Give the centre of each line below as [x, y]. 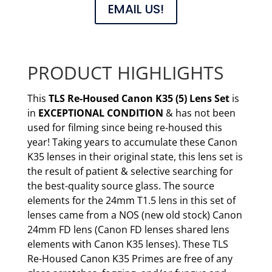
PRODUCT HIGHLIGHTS [125, 72]
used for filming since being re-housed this [124, 127]
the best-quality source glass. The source [121, 185]
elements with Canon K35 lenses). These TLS [127, 244]
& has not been [200, 113]
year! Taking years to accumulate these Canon [132, 142]
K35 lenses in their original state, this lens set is [135, 156]
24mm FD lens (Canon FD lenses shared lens [128, 229]
